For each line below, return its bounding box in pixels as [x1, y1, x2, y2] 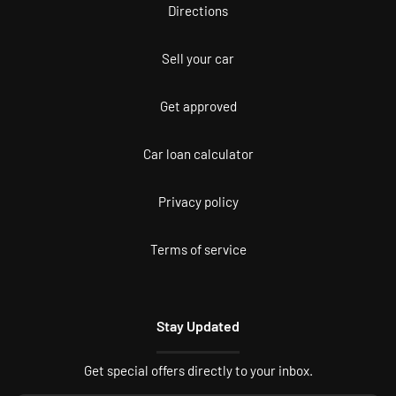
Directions [168, 2, 228, 19]
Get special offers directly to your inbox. [83, 362, 313, 378]
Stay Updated [156, 316, 240, 334]
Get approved [159, 97, 237, 114]
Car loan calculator [142, 145, 254, 162]
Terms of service [149, 240, 247, 257]
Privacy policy [157, 193, 239, 209]
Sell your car [162, 49, 234, 66]
